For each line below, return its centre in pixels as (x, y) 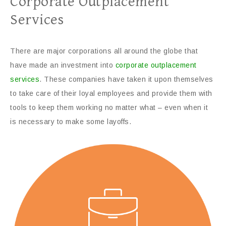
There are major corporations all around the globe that (104, 51)
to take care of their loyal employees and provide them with (111, 93)
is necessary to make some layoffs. (71, 122)
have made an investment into (63, 65)
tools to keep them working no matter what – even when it (109, 107)
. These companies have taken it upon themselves (126, 79)
